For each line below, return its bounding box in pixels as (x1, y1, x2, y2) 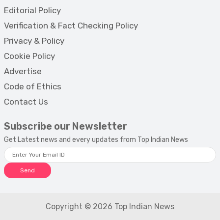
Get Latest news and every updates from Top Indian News (4, 135, 188, 144)
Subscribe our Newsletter (4, 120, 127, 132)
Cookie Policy (4, 51, 55, 61)
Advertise (4, 66, 42, 76)
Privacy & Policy (4, 35, 64, 46)
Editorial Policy (4, 5, 61, 15)
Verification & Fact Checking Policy (4, 20, 138, 30)
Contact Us (4, 96, 48, 107)
